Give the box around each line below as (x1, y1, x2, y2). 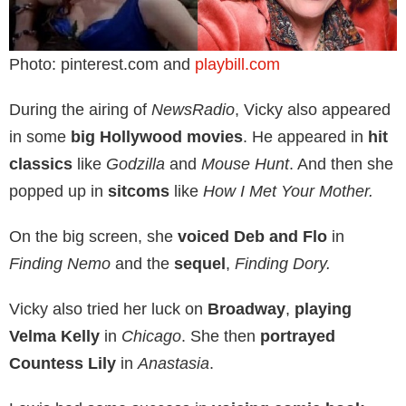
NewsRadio (151, 100, 235, 119)
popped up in (9, 181, 108, 200)
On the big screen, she (9, 227, 178, 246)
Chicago (121, 326, 181, 345)
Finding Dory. (235, 254, 331, 273)
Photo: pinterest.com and (9, 54, 195, 73)
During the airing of (9, 100, 151, 119)
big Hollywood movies (71, 127, 243, 146)
